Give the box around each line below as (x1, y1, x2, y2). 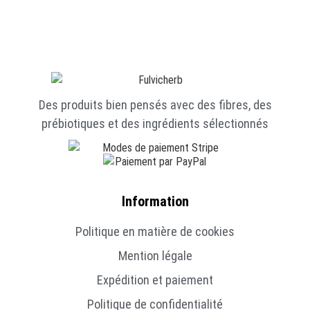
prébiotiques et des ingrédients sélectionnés (42, 116, 268, 131)
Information (121, 192, 189, 210)
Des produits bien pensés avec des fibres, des (38, 97, 272, 112)
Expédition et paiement (97, 272, 213, 287)
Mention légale (118, 248, 192, 263)
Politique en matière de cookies (75, 224, 235, 239)
